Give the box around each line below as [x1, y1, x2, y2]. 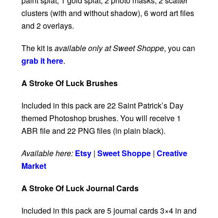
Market [21, 160, 46, 172]
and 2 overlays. [21, 20, 74, 32]
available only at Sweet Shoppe [54, 42, 164, 54]
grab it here [21, 55, 63, 67]
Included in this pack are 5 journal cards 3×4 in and [21, 205, 197, 217]
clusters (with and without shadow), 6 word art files [21, 7, 194, 19]
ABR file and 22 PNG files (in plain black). [21, 125, 165, 137]
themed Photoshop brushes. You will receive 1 [21, 112, 181, 124]
